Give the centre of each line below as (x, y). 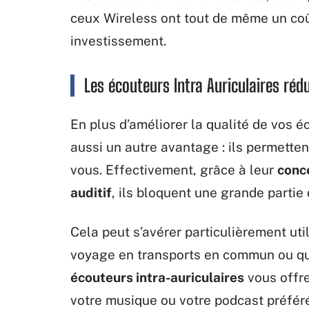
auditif (91, 192)
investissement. (118, 41)
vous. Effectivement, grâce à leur (174, 170)
